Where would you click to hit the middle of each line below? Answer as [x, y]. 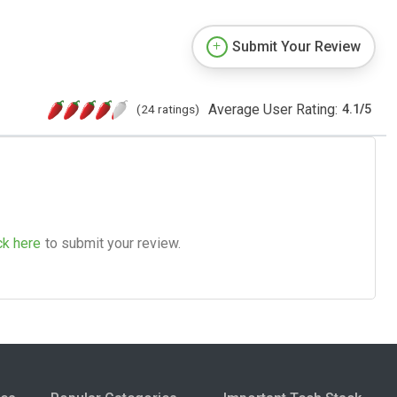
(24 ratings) [168, 109]
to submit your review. [113, 243]
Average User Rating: [273, 109]
